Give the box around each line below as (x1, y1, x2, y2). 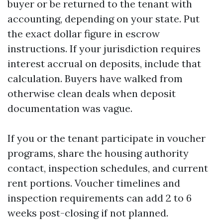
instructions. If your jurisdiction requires (7, 42, 201, 55)
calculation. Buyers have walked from (7, 72, 183, 85)
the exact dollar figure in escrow (7, 27, 160, 40)
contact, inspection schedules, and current (7, 162, 208, 174)
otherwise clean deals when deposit (7, 87, 176, 100)
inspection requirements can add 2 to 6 (7, 192, 192, 204)
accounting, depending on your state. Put (7, 12, 200, 25)
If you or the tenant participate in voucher (7, 132, 206, 144)
